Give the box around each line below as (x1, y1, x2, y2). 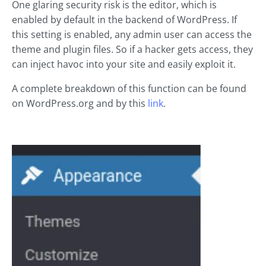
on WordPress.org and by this (12, 97, 148, 110)
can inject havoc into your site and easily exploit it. (12, 58, 236, 71)
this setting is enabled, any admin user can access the (12, 28, 252, 42)
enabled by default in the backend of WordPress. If (12, 13, 237, 27)
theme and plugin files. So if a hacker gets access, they (12, 43, 253, 56)
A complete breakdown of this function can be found (12, 82, 246, 96)
